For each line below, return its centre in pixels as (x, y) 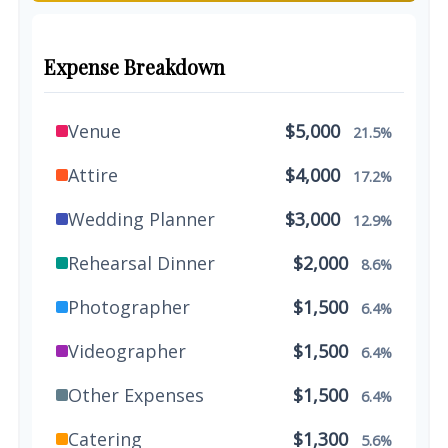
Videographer (127, 351)
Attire (93, 175)
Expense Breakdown (134, 67)
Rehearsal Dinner (141, 263)
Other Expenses (136, 395)
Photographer (129, 307)
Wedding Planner (141, 219)
